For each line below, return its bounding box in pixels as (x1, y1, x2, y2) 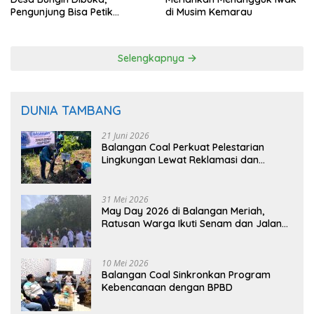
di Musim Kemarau (165, 5, 252, 18)
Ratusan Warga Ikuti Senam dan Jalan (102, 217, 282, 230)
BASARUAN (102, 165, 152, 179)
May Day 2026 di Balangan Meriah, (102, 204, 264, 217)
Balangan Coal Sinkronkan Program (102, 268, 271, 281)
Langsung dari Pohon (11, 18, 110, 31)
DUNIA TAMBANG (21, 102, 121, 118)
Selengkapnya (117, 51, 187, 64)
